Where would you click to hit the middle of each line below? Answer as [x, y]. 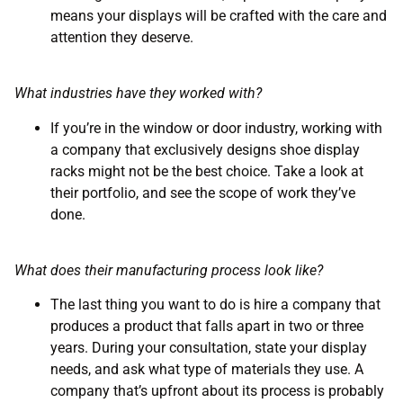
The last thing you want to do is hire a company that [215, 305]
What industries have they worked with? [138, 94]
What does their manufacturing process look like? [169, 271]
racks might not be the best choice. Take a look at [207, 171]
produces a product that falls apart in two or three [207, 327]
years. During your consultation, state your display [209, 348]
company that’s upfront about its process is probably [217, 391]
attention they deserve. [122, 37]
